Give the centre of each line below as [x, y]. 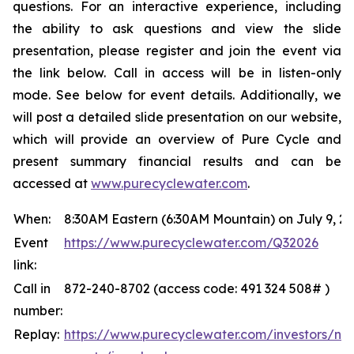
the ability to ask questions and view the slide [177, 28]
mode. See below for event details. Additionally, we [177, 95]
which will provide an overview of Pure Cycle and [177, 139]
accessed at [52, 183]
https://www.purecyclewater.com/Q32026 [191, 243]
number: [38, 311]
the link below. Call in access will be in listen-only [177, 73]
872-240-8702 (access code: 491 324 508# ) [197, 288]
